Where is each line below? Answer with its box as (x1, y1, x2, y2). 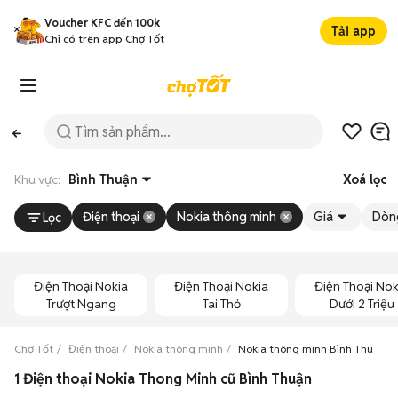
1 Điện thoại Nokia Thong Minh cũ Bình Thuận (14, 370, 312, 388)
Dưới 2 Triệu (329, 296, 394, 312)
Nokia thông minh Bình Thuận (238, 342, 385, 355)
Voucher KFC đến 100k (44, 16, 160, 29)
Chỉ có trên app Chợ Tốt (44, 32, 164, 45)
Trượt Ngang (45, 296, 116, 312)
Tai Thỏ (202, 296, 241, 312)
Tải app (331, 23, 376, 39)
